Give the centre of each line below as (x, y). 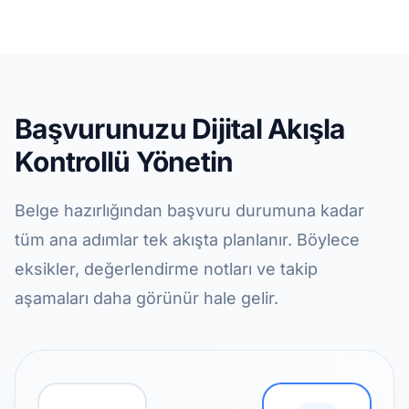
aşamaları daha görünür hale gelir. (147, 298)
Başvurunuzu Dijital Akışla (180, 129)
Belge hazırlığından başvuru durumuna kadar (189, 210)
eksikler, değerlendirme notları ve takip (166, 269)
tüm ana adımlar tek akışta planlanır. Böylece (187, 240)
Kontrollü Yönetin (124, 162)
